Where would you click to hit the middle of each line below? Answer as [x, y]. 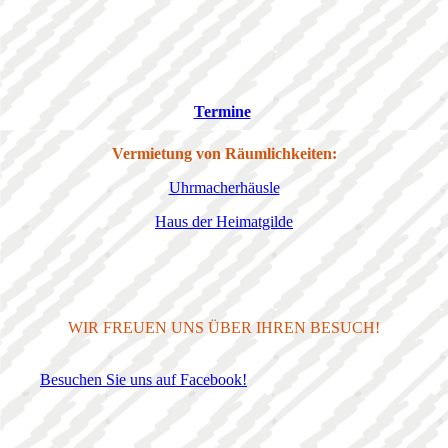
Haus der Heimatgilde [224, 222]
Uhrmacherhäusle [224, 188]
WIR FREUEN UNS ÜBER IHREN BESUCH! [224, 328]
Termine [222, 111]
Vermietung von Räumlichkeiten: [224, 154]
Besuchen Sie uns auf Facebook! [143, 380]
